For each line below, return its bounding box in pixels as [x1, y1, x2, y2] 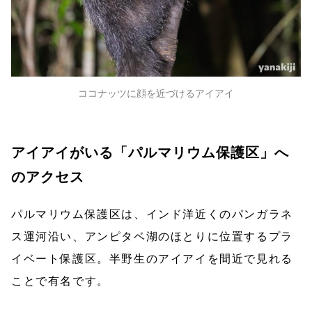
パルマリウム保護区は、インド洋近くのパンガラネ [11, 208, 293, 220]
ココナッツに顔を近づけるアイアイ [78, 86, 234, 99]
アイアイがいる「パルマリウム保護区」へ [11, 144, 289, 160]
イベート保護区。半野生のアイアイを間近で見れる [11, 252, 293, 265]
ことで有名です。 [11, 274, 109, 287]
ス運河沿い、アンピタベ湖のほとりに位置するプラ [11, 230, 293, 242]
